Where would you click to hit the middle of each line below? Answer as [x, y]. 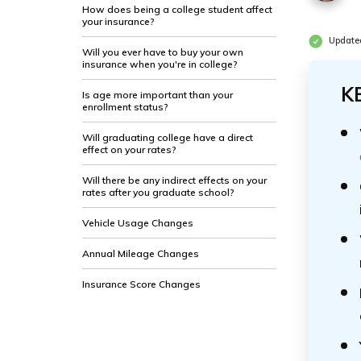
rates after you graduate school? [158, 192]
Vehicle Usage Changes [138, 223]
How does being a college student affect [177, 9]
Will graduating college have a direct [168, 137]
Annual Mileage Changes [141, 253]
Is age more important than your [158, 95]
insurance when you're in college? [160, 64]
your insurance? [118, 21]
